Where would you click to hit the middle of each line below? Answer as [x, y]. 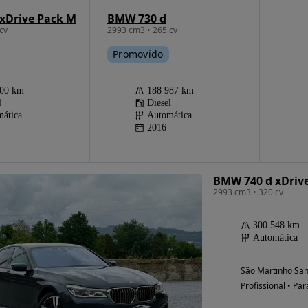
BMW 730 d [136, 18]
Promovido [138, 54]
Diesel [159, 102]
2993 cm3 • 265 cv [142, 30]
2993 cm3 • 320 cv [248, 192]
